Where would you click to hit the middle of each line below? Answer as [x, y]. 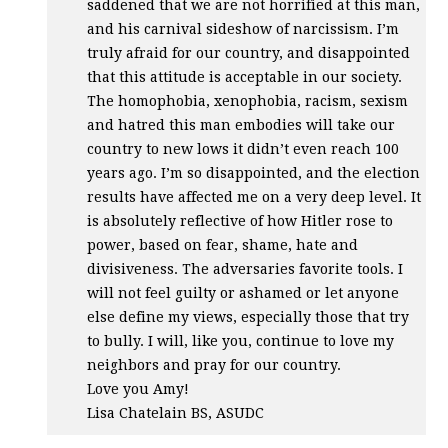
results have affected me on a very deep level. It [254, 196]
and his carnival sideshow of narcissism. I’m [243, 28]
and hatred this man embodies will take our [241, 124]
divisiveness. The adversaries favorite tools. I [245, 268]
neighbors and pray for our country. [214, 364]
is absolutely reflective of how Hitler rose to [240, 220]
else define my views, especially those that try [248, 316]
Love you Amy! [138, 388]
